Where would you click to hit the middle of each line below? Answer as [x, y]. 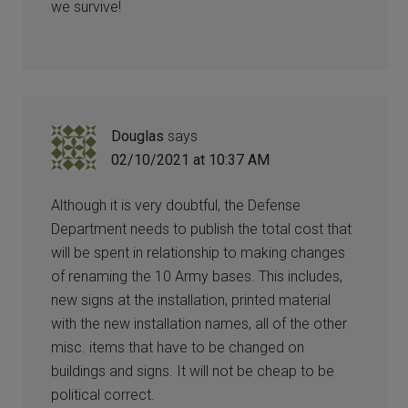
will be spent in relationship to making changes [199, 252]
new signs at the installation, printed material [191, 300]
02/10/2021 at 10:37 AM [191, 159]
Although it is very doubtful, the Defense [176, 205]
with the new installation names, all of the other [199, 323]
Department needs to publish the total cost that [202, 229]
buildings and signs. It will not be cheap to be [193, 371]
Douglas [138, 136]
